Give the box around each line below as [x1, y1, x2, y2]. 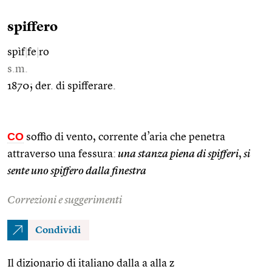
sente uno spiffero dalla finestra [7, 165, 146, 177]
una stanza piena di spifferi [116, 148, 239, 160]
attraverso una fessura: [7, 148, 116, 160]
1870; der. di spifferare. [7, 80, 116, 92]
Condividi [35, 225, 81, 236]
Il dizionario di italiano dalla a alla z [7, 257, 174, 269]
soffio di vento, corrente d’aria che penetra [24, 131, 225, 143]
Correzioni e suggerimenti [7, 194, 122, 206]
